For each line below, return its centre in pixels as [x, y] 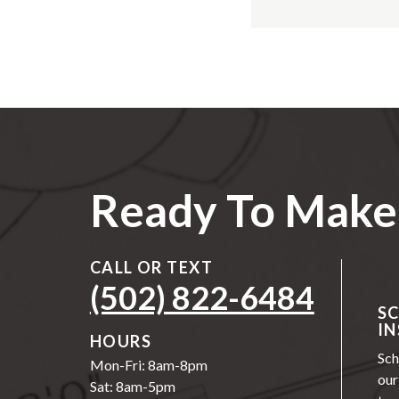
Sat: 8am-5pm [132, 386]
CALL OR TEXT [151, 267]
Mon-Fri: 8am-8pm [148, 364]
